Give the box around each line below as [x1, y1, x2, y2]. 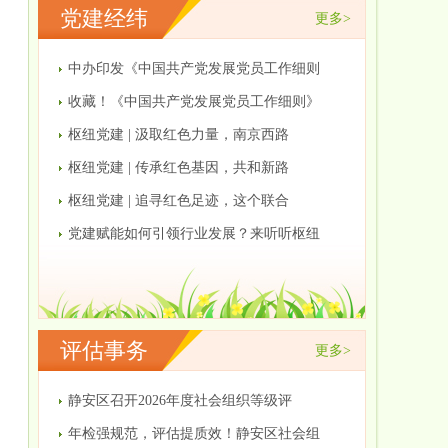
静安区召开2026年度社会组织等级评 [68, 393, 292, 408]
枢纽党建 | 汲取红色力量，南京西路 [68, 127, 289, 142]
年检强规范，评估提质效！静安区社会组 [68, 426, 320, 441]
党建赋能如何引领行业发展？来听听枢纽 [68, 226, 320, 241]
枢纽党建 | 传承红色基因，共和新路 [68, 160, 289, 175]
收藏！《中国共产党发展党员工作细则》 [68, 94, 320, 109]
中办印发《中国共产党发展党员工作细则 [68, 61, 320, 76]
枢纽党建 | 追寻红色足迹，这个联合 [68, 193, 289, 208]
